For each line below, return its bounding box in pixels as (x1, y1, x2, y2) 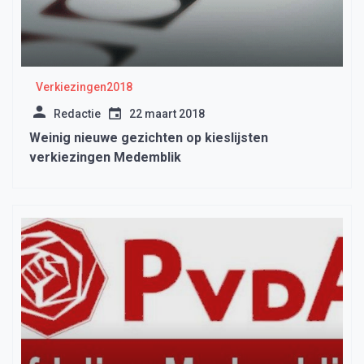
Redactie (54, 107, 101, 121)
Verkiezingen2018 (35, 80, 132, 94)
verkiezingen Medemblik (29, 149, 181, 166)
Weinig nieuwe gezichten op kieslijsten (29, 130, 268, 146)
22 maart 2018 (129, 107, 205, 121)
